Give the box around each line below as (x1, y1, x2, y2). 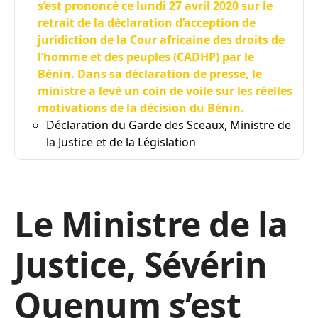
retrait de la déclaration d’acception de (38, 15, 256, 31)
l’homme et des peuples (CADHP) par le (38, 49, 254, 65)
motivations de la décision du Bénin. (38, 100, 244, 116)
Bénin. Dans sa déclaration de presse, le (38, 66, 262, 82)
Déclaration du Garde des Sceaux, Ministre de (46, 117, 291, 133)
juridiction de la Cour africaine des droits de (38, 32, 285, 48)
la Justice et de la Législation (46, 134, 196, 150)
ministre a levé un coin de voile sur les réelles (38, 83, 292, 99)
